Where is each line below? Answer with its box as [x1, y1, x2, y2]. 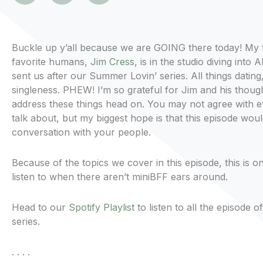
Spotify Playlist [69, 201, 134, 214]
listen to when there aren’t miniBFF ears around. [12, 171, 228, 183]
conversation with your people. [12, 126, 151, 139]
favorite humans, [12, 56, 87, 68]
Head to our [12, 201, 69, 214]
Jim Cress [87, 56, 134, 68]
